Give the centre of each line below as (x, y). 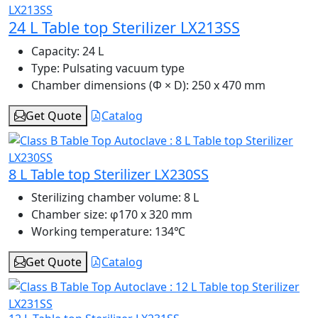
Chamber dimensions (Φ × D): (110, 86)
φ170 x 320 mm (150, 215)
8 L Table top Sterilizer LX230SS (109, 175)
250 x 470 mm (227, 86)
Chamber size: (69, 215)
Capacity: (55, 51)
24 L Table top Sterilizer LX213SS (124, 28)
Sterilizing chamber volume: (106, 198)
